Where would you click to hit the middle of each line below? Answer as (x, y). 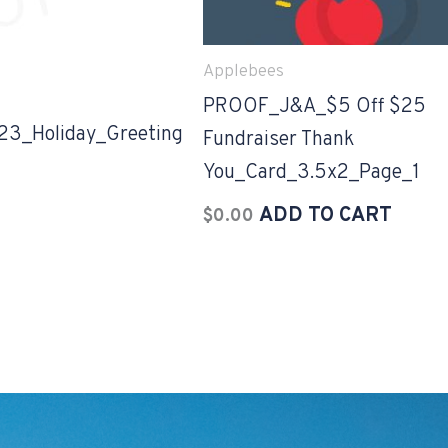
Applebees (243, 71)
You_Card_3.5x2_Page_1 (311, 173)
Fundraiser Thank (278, 140)
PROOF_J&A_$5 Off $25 (314, 107)
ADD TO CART (325, 216)
